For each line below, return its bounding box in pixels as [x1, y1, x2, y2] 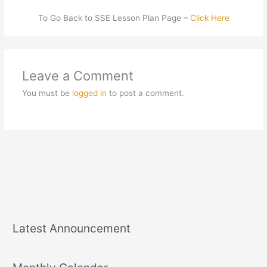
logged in [72, 88, 107, 98]
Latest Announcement [13, 221, 131, 235]
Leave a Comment [21, 68, 133, 84]
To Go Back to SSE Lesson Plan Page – [38, 13, 190, 23]
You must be [21, 88, 72, 98]
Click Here [190, 13, 229, 23]
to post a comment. [106, 88, 184, 98]
